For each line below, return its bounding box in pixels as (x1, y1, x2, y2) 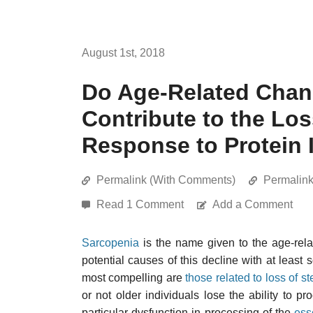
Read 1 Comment (96, 198, 187, 210)
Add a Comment (212, 198, 293, 210)
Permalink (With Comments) (96, 174, 235, 186)
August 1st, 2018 (82, 47, 165, 59)
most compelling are (82, 272, 186, 284)
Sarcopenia (82, 237, 139, 249)
